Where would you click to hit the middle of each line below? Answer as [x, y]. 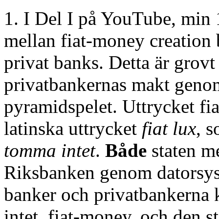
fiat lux [169, 128]
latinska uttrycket [73, 128]
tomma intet [50, 150]
